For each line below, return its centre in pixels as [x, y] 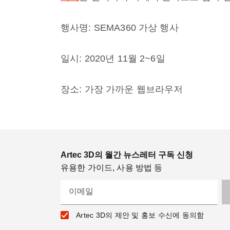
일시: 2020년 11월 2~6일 [113, 59]
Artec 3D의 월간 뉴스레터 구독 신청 [127, 155]
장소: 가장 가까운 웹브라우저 [122, 89]
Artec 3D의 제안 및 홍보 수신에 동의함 [140, 215]
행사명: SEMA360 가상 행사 [120, 28]
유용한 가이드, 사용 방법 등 [112, 168]
